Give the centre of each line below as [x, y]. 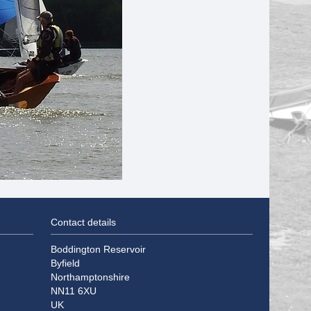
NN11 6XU [74, 291]
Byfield [65, 263]
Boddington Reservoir [98, 250]
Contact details [83, 222]
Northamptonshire [90, 277]
